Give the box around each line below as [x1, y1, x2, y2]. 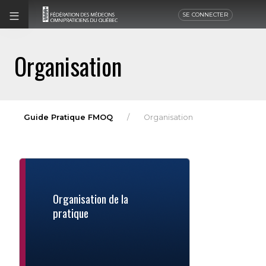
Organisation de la [53, 189, 128, 207]
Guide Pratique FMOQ [24, 112, 113, 122]
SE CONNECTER [182, 11, 228, 18]
